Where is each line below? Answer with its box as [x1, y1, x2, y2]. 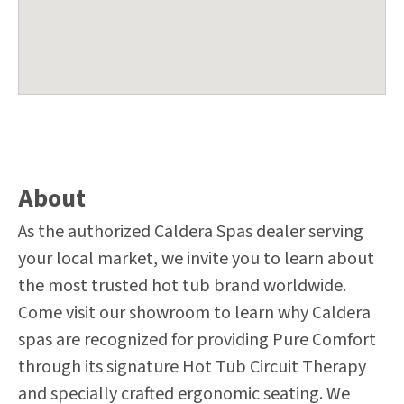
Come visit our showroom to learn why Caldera [18, 300, 371, 326]
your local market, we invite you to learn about [18, 246, 374, 271]
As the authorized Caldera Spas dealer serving [18, 219, 363, 244]
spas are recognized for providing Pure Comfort [18, 327, 376, 353]
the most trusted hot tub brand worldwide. [18, 273, 346, 298]
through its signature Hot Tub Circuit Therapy [18, 354, 366, 380]
